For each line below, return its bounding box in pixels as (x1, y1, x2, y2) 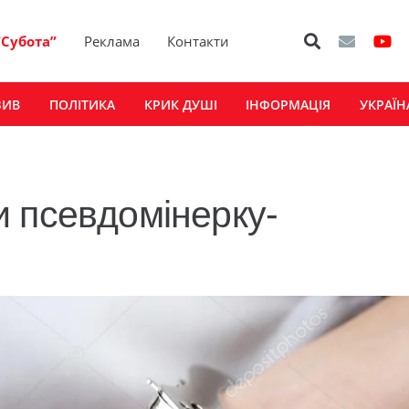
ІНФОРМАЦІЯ (246, 95, 331, 113)
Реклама (84, 32, 141, 50)
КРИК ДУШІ (143, 95, 217, 113)
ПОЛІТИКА (48, 95, 115, 113)
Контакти (167, 32, 230, 50)
